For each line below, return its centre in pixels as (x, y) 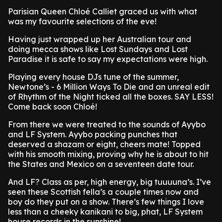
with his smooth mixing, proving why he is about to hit (108, 154)
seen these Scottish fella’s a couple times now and (103, 192)
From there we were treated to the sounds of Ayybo (107, 124)
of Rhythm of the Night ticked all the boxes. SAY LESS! (111, 97)
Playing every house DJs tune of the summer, (93, 77)
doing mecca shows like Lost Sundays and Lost (98, 49)
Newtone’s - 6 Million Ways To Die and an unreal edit (109, 87)
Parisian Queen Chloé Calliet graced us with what (103, 11)
